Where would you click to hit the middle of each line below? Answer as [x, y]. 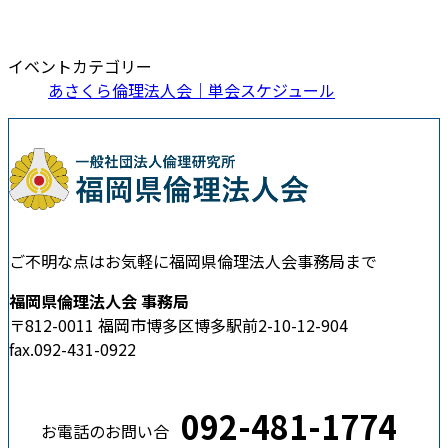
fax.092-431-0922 [72, 348]
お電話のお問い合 [105, 431]
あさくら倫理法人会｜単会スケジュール [191, 90]
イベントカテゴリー [80, 66]
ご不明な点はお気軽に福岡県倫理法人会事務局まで [193, 260]
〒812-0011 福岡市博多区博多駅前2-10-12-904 [178, 324]
